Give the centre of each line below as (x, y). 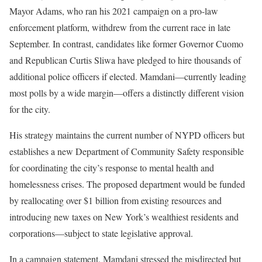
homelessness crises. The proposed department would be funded (127, 184)
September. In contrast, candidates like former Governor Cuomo (126, 44)
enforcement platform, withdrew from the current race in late (120, 27)
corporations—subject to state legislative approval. (101, 233)
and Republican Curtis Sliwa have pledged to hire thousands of (125, 60)
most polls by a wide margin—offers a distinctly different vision (127, 93)
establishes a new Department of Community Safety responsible (127, 151)
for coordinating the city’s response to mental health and (112, 168)
